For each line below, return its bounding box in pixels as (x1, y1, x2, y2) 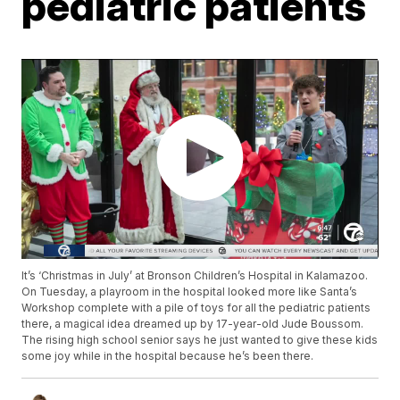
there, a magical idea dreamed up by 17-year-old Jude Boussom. (21, 317, 364, 331)
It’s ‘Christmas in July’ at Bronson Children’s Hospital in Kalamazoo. (21, 269, 369, 283)
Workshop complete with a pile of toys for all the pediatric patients (21, 301, 371, 315)
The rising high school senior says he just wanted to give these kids (21, 333, 379, 347)
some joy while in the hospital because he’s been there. (21, 349, 314, 363)
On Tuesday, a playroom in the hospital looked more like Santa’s (21, 285, 358, 299)
